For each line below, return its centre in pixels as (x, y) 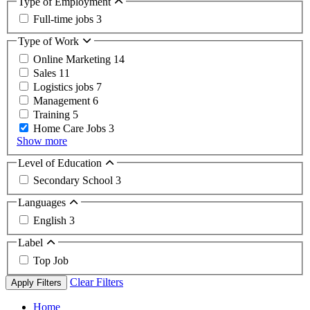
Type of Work (50, 42)
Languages (43, 203)
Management (63, 100)
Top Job (51, 260)
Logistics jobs (65, 86)
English (51, 220)
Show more (42, 140)
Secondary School (74, 181)
